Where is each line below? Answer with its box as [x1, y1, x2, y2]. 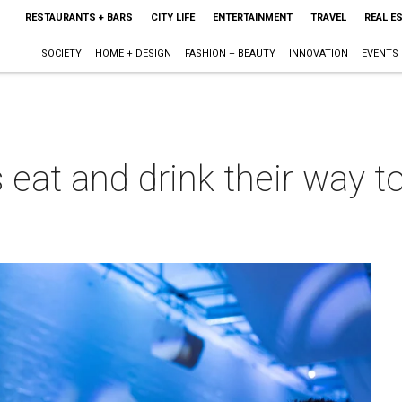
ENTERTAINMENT [212, 12, 293, 23]
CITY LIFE [150, 12, 195, 23]
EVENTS [361, 48, 398, 59]
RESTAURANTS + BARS [24, 12, 133, 23]
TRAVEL [310, 12, 346, 23]
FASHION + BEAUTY [184, 48, 275, 59]
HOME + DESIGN [94, 48, 171, 59]
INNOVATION [288, 48, 348, 59]
